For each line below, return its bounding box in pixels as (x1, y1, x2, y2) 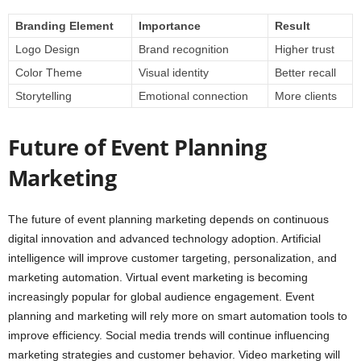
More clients (275, 89, 337, 103)
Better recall (275, 66, 336, 80)
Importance (139, 19, 201, 33)
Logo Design (15, 43, 80, 56)
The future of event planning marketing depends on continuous (8, 213, 329, 226)
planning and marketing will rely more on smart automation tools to (8, 309, 347, 323)
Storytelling (15, 89, 72, 103)
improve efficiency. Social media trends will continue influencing (8, 329, 330, 342)
